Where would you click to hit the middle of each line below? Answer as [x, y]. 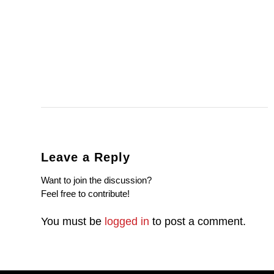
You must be [73, 221]
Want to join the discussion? [96, 180]
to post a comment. [198, 221]
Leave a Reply [86, 157]
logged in [127, 221]
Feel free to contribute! [85, 193]
